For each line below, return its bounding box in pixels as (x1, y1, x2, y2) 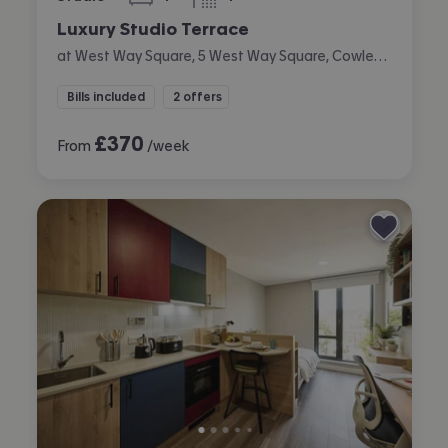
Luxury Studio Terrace (56, 19, 249, 37)
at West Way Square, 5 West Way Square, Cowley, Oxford (373, 48, 387, 63)
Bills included (66, 90, 145, 103)
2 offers (172, 90, 222, 103)
